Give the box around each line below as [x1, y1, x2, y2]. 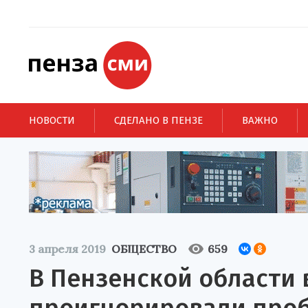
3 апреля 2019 [29, 242, 106, 256]
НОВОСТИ [29, 113, 75, 126]
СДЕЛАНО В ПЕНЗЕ [114, 113, 203, 126]
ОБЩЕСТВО [111, 242, 177, 256]
